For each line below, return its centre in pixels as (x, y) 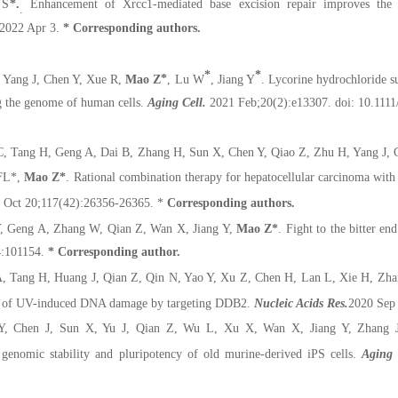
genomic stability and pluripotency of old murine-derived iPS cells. (182, 354)
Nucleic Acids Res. (301, 303)
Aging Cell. (177, 103)
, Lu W (186, 79)
